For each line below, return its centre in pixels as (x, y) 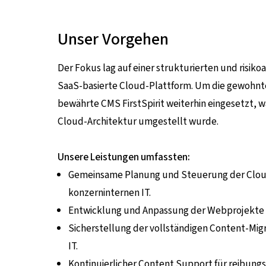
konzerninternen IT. (110, 193)
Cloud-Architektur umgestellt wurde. (138, 122)
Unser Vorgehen (113, 39)
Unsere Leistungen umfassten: (124, 157)
